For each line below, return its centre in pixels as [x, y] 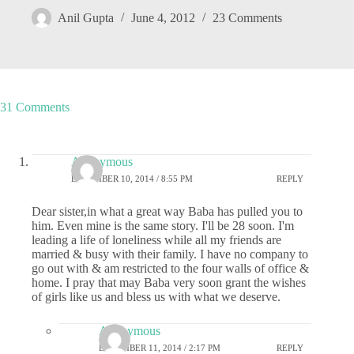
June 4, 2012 [163, 18]
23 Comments [247, 18]
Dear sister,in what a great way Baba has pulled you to [167, 211]
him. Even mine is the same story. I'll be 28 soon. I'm [163, 225]
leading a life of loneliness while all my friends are [156, 239]
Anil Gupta [86, 18]
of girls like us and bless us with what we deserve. [156, 296]
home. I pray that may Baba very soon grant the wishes [169, 282]
